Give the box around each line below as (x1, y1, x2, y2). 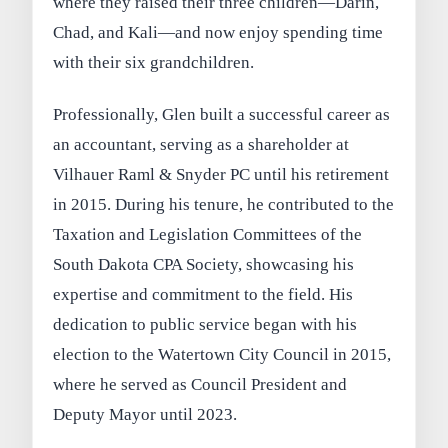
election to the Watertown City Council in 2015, (53, 344, 392, 364)
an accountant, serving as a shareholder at (53, 134, 350, 154)
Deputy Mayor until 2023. (53, 404, 238, 424)
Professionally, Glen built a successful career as (53, 104, 391, 124)
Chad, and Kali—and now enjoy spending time (53, 23, 384, 43)
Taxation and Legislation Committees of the (53, 224, 363, 244)
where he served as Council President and (53, 374, 348, 394)
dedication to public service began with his (53, 314, 358, 334)
